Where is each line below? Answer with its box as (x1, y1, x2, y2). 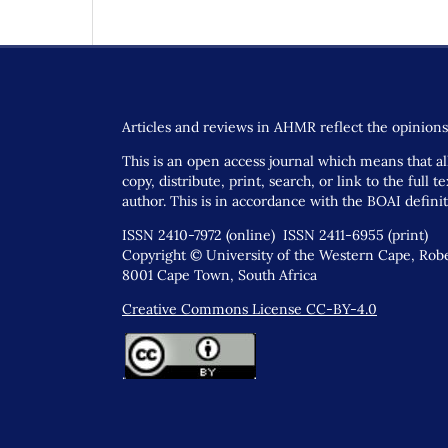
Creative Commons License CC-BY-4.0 (122, 300, 377, 319)
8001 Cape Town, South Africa (122, 266, 317, 285)
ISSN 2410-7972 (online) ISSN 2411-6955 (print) (122, 226, 428, 245)
